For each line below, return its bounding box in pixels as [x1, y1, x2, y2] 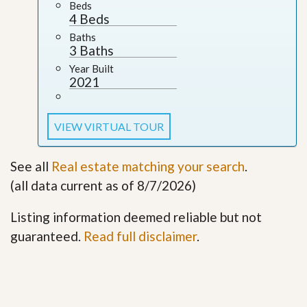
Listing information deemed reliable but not [10, 208, 262, 225]
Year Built [69, 62, 114, 75]
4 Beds [69, 10, 110, 27]
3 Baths [69, 42, 114, 58]
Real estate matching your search [51, 158, 245, 174]
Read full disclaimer [84, 228, 197, 244]
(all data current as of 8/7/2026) [10, 177, 196, 193]
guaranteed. [10, 228, 84, 244]
